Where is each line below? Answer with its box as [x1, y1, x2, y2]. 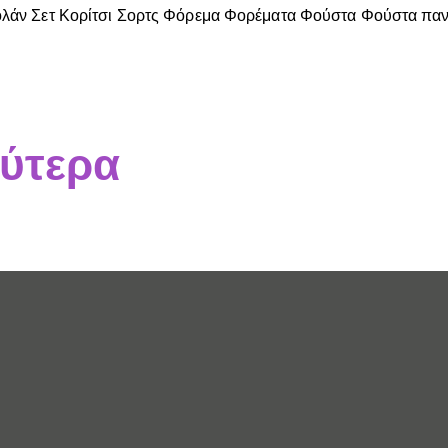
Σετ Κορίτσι [31, 4, 113, 26]
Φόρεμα [163, 4, 220, 26]
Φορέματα [223, 4, 296, 26]
